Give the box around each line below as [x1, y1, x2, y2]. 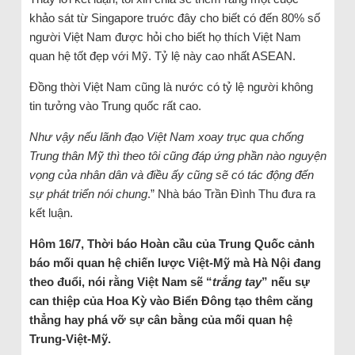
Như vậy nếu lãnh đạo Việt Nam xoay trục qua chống [29, 130, 303, 144]
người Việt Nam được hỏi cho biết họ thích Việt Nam [29, 30, 301, 44]
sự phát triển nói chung [29, 187, 147, 201]
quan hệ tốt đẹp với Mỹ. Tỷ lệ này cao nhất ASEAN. [29, 49, 296, 63]
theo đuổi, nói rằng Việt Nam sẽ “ [29, 275, 212, 289]
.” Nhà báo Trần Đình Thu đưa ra [147, 187, 315, 201]
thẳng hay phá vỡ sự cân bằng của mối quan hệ [29, 313, 292, 327]
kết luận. [29, 206, 73, 220]
